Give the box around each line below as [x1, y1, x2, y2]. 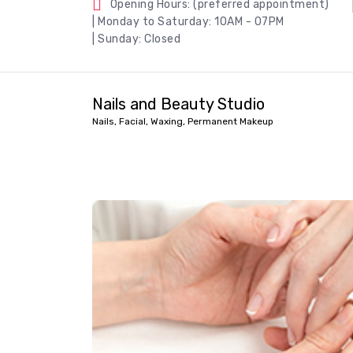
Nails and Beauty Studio [92, 95, 265, 113]
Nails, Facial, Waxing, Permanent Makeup [92, 116, 273, 127]
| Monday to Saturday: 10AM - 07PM [92, 15, 284, 29]
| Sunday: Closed [92, 32, 180, 46]
